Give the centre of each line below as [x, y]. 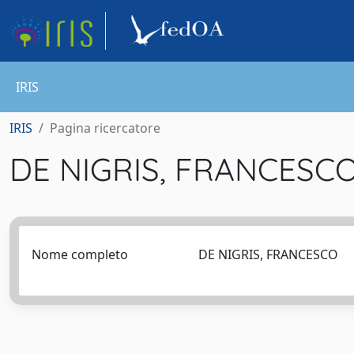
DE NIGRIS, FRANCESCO [271, 254]
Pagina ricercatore [105, 128]
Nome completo [80, 254]
